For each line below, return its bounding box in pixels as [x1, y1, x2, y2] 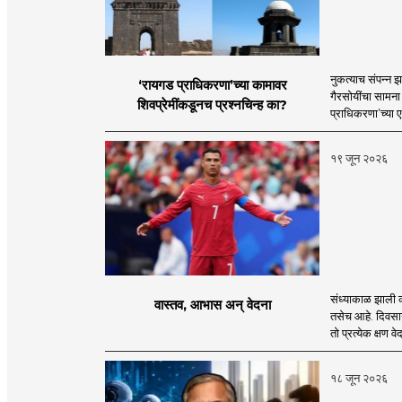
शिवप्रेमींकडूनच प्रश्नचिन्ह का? [137, 96, 288, 114]
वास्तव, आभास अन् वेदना [153, 296, 271, 314]
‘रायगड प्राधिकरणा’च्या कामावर [137, 76, 287, 94]
